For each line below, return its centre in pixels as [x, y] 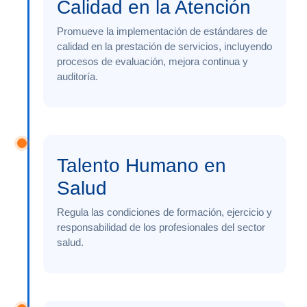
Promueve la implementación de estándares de [162, 31]
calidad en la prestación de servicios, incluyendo [164, 46]
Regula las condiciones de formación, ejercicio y [164, 212]
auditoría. [77, 76]
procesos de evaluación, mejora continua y [152, 61]
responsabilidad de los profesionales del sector [161, 227]
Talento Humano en [142, 165]
